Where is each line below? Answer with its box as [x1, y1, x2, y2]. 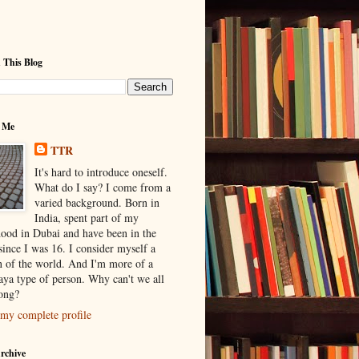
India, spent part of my [34, 209, 139, 225]
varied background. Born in [34, 194, 159, 210]
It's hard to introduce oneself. [34, 163, 167, 179]
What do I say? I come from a [34, 179, 171, 195]
